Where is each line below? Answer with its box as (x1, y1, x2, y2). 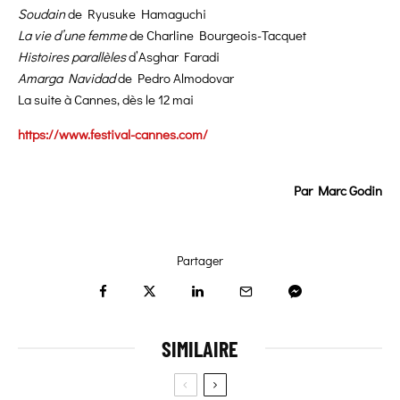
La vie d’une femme (18, 26, 129, 45)
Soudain (18, 4, 65, 23)
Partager (177, 252, 223, 270)
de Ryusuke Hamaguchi (65, 4, 206, 23)
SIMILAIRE (162, 336, 238, 362)
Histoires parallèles (18, 47, 126, 66)
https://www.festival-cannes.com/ (18, 125, 208, 144)
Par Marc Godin (294, 181, 382, 200)
